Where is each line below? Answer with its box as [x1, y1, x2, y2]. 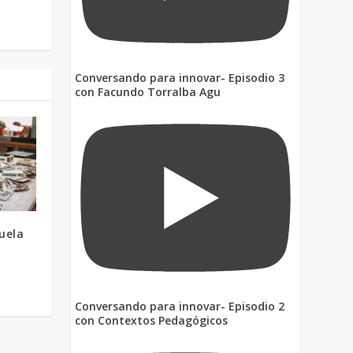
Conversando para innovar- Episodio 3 [75, 70, 285, 86]
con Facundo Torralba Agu [75, 84, 221, 100]
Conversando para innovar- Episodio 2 [75, 298, 285, 314]
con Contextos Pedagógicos [75, 312, 229, 328]
